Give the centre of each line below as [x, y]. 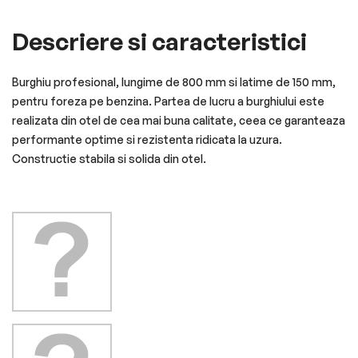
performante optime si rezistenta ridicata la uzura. [147, 140]
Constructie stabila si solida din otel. [109, 159]
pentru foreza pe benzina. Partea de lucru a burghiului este [168, 101]
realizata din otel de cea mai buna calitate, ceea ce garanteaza [179, 121]
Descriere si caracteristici [159, 42]
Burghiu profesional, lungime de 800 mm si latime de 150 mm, [174, 82]
